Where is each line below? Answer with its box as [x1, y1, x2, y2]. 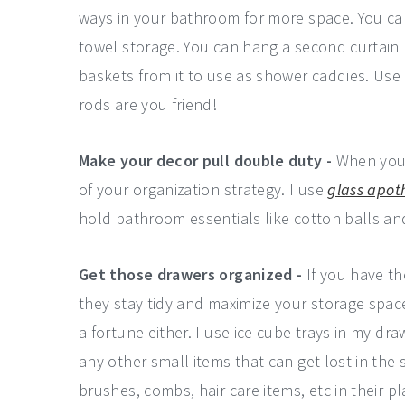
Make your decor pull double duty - [79, 150, 333, 171]
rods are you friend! [79, 94, 218, 115]
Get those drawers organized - [79, 264, 303, 285]
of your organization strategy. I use [79, 179, 328, 200]
